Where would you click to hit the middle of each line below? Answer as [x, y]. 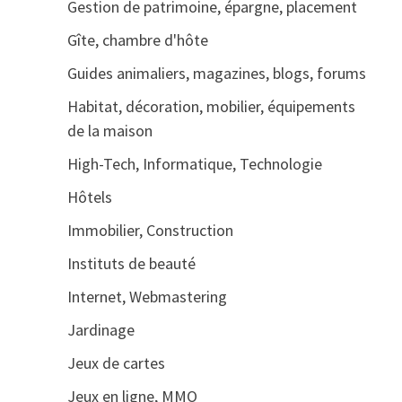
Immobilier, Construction [150, 230]
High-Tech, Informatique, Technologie [194, 164]
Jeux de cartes [116, 363]
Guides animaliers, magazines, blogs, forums [216, 73]
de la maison [109, 131]
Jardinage [100, 330]
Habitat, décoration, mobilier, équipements [211, 106]
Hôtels [89, 197]
